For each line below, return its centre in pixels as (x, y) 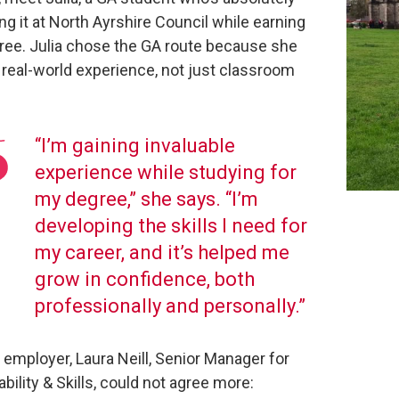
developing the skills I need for (171, 226)
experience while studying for (166, 172)
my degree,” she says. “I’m (147, 199)
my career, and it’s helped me (162, 252)
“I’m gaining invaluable (135, 146)
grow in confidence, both (145, 279)
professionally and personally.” (172, 306)
